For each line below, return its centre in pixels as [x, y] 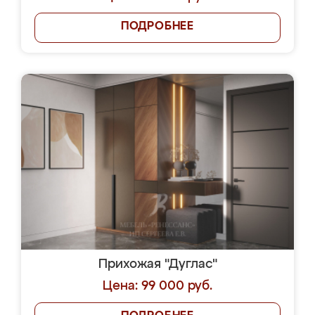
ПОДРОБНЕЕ [157, 27]
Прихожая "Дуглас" [157, 264]
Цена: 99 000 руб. [157, 286]
